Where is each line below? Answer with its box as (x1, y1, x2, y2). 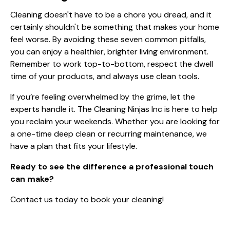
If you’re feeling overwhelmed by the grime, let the (10, 91, 195, 102)
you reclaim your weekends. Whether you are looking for (10, 116, 220, 127)
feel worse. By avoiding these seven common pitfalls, (10, 33, 206, 45)
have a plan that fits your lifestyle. (10, 140, 137, 151)
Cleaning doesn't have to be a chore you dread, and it (10, 9, 212, 20)
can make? (10, 173, 54, 184)
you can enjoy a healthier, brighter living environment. (10, 46, 208, 57)
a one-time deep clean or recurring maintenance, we (10, 128, 207, 139)
